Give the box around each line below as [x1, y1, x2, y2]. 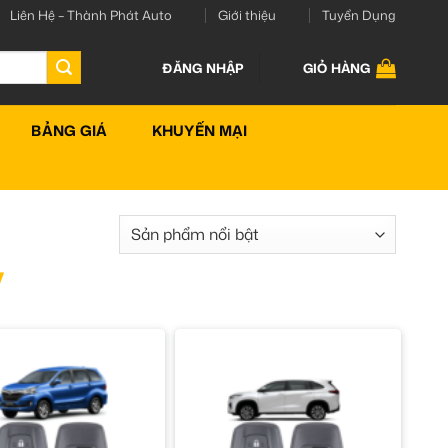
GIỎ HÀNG [302, 58, 371, 77]
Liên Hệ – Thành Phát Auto [9, 6, 172, 24]
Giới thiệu [217, 6, 276, 24]
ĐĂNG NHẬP [162, 58, 245, 77]
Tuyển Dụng [322, 6, 396, 24]
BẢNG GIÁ [31, 119, 108, 141]
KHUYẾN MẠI [151, 119, 248, 141]
